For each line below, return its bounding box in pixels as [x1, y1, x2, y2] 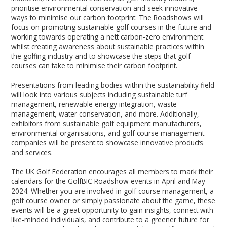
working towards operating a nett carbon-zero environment [11, 31, 204, 42]
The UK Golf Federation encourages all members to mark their [11, 166, 213, 176]
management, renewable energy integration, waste [11, 99, 177, 109]
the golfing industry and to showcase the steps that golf [11, 51, 191, 61]
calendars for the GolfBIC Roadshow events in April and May [11, 176, 206, 186]
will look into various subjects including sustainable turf [11, 89, 188, 99]
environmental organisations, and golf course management [11, 128, 205, 138]
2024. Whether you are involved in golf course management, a [11, 185, 214, 196]
